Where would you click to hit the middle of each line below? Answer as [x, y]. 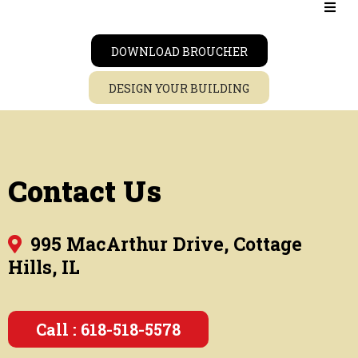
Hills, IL [44, 267]
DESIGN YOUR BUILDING [179, 88]
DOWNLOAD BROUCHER [179, 52]
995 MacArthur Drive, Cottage [164, 244]
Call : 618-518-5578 [108, 329]
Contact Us [85, 191]
